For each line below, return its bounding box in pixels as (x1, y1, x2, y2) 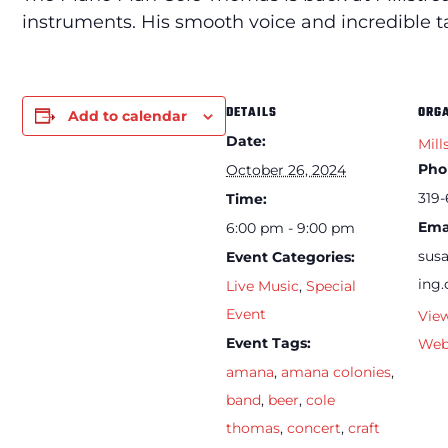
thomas (226, 418, 280, 437)
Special (306, 276, 356, 295)
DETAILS (226, 102, 277, 123)
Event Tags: (226, 333, 311, 352)
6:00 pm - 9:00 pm (226, 218, 355, 237)
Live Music (226, 276, 299, 295)
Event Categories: (226, 247, 355, 266)
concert (287, 418, 341, 437)
